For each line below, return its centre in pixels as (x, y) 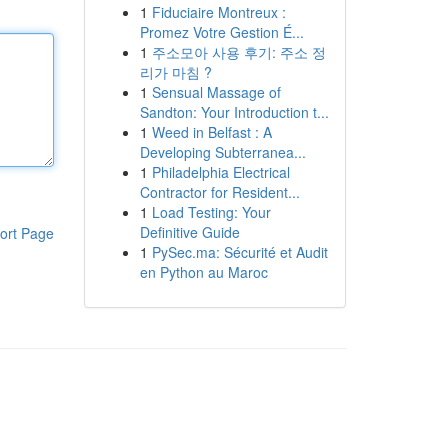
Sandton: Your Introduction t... (234, 112)
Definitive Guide (189, 232)
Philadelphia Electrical (220, 172)
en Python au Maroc (203, 272)
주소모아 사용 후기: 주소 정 (238, 52)
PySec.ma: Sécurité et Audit (239, 252)
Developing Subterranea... (222, 152)
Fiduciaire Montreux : (218, 12)
